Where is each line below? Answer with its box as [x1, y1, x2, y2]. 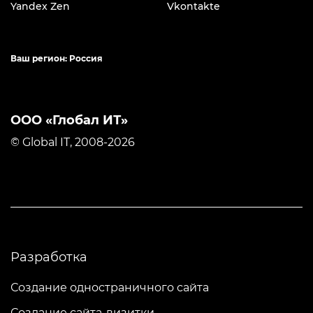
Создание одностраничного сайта [10, 281, 209, 294]
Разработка [10, 249, 87, 265]
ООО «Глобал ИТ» [10, 112, 128, 128]
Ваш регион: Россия [10, 53, 103, 64]
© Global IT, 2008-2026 [10, 136, 135, 149]
